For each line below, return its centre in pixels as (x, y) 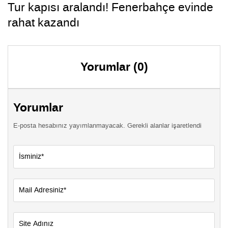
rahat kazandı (44, 22)
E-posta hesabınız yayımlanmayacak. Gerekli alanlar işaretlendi (107, 125)
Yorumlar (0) (114, 67)
